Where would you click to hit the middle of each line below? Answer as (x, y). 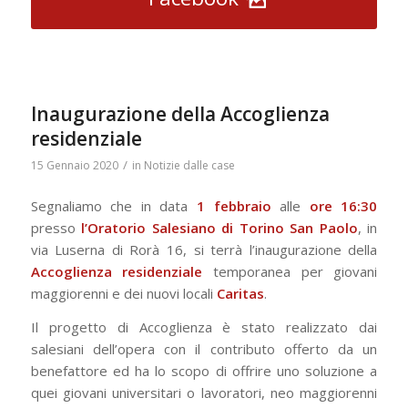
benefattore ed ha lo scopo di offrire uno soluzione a (204, 371)
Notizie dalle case (189, 165)
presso (56, 228)
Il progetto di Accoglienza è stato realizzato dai (204, 327)
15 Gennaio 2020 (74, 165)
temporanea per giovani (290, 272)
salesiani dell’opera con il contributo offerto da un (204, 349)
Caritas (240, 294)
